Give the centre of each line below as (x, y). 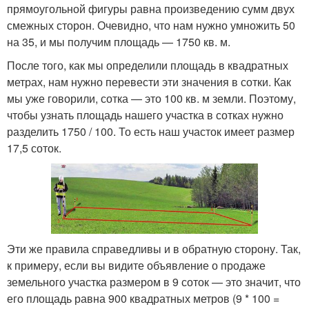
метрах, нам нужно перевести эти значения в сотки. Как (149, 81)
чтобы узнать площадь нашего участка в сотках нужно (145, 114)
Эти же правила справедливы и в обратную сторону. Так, (154, 249)
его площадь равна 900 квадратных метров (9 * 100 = (143, 299)
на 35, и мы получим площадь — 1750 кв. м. (119, 41)
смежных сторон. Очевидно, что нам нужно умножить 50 (151, 25)
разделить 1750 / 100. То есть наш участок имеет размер (151, 131)
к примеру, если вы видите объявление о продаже (136, 266)
